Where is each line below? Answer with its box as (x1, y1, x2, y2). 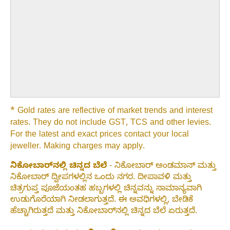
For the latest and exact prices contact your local (10, 130, 189, 142)
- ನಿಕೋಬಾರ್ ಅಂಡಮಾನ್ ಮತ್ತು (107, 161, 216, 173)
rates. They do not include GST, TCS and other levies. (10, 118, 211, 130)
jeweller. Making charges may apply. (10, 142, 145, 154)
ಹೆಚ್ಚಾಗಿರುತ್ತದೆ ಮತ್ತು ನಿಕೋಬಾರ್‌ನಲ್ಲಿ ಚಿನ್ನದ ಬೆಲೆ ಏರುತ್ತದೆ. (10, 206, 197, 218)
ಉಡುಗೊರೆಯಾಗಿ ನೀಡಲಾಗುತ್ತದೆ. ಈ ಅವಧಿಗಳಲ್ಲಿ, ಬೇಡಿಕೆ (10, 195, 193, 207)
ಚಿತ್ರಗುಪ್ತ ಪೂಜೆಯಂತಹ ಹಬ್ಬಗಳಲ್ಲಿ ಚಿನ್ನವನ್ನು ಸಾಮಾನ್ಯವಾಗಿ (10, 184, 202, 196)
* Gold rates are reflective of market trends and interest (10, 106, 213, 118)
